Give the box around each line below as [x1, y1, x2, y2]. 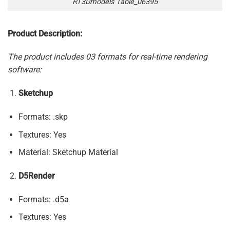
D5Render [18, 170, 55, 181]
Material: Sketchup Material [18, 147, 118, 158]
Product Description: [8, 28, 82, 39]
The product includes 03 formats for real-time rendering [8, 52, 207, 62]
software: [8, 65, 42, 75]
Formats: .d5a [18, 194, 69, 204]
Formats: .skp [18, 112, 68, 122]
